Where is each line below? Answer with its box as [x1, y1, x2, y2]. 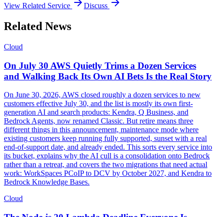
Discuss [84, 1, 109, 10]
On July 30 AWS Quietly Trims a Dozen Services [4, 60, 196, 71]
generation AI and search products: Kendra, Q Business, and [4, 108, 188, 117]
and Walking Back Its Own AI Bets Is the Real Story [4, 71, 212, 81]
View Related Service [4, 1, 72, 10]
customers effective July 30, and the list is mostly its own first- [4, 99, 193, 108]
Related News [4, 19, 71, 32]
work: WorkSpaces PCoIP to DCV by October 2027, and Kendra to [4, 169, 212, 178]
